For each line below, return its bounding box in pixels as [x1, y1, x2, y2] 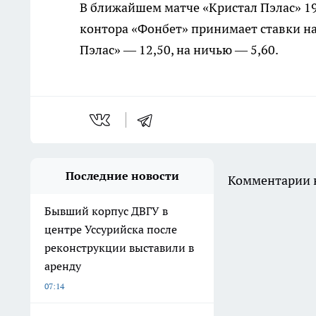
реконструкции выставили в [44, 241, 194, 255]
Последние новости [65, 169, 179, 183]
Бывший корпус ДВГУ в [44, 204, 168, 219]
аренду [44, 259, 81, 274]
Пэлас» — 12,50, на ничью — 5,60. [80, 42, 279, 59]
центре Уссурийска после [44, 222, 177, 237]
